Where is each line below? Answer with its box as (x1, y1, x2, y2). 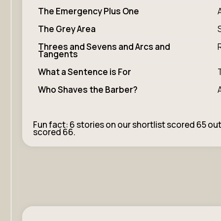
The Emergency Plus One (38, 5, 139, 17)
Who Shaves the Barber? (38, 84, 138, 95)
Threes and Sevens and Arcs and (38, 41, 170, 52)
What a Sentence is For (38, 66, 131, 77)
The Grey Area (38, 23, 96, 35)
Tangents (38, 48, 78, 60)
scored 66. (33, 126, 75, 138)
